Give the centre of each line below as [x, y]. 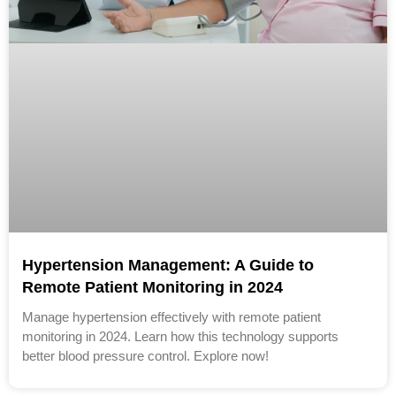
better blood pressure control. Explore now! [145, 356]
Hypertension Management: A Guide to [168, 266]
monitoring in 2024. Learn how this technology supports [180, 337]
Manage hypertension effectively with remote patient [171, 317]
